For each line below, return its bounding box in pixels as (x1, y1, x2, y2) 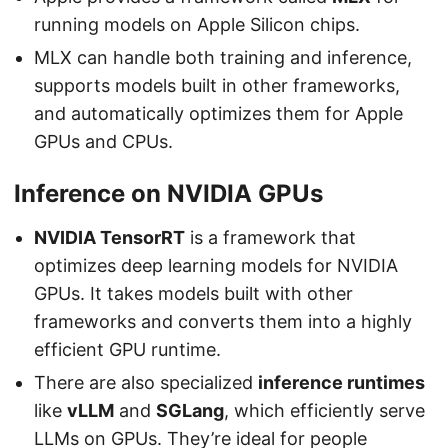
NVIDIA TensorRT (34, 227, 185, 249)
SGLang (156, 399, 224, 421)
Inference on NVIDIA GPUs (14, 179, 323, 209)
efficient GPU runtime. (34, 339, 221, 361)
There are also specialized (34, 371, 258, 393)
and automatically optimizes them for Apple (34, 103, 403, 125)
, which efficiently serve (224, 399, 425, 421)
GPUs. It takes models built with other (34, 283, 353, 305)
